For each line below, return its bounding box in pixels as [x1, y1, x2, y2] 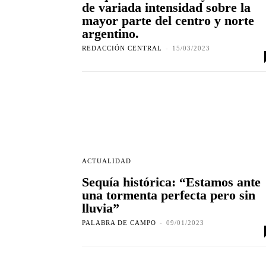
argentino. [82, 26, 139, 42]
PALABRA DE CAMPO [82, 219, 156, 227]
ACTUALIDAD [82, 157, 131, 165]
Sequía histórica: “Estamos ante [82, 175, 261, 190]
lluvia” [82, 201, 119, 216]
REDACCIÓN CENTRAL [82, 45, 162, 52]
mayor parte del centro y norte [82, 13, 254, 28]
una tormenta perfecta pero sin [82, 188, 255, 203]
